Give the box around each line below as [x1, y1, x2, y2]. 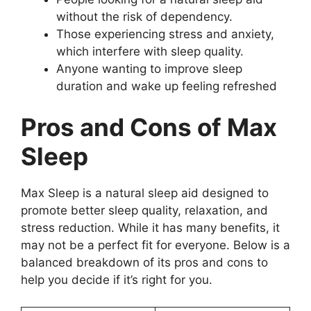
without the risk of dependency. [56, 9, 233, 24]
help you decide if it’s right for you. [21, 273, 212, 287]
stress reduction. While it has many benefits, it [21, 221, 280, 235]
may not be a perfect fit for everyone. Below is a [21, 238, 290, 253]
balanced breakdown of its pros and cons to [21, 255, 268, 270]
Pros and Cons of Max [21, 112, 277, 142]
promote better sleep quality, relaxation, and [21, 203, 268, 218]
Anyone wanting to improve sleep [56, 61, 242, 76]
